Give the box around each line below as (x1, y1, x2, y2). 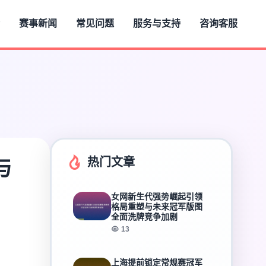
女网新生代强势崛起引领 (111, 192, 202, 201)
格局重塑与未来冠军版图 (111, 202, 202, 211)
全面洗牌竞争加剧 (111, 212, 178, 221)
